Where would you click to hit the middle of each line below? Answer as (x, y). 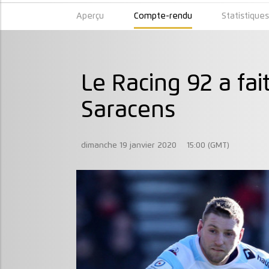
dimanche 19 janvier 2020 (128, 146)
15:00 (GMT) (208, 146)
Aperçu (90, 16)
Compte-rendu (163, 16)
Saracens (128, 110)
